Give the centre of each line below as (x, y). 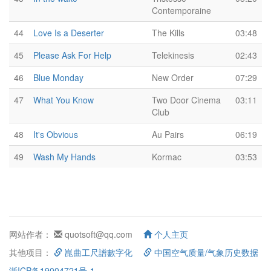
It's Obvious (56, 134)
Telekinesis (173, 55)
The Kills (168, 33)
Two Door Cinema (186, 100)
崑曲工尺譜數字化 (97, 252)
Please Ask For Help (72, 55)
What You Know (64, 100)
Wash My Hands (64, 157)
